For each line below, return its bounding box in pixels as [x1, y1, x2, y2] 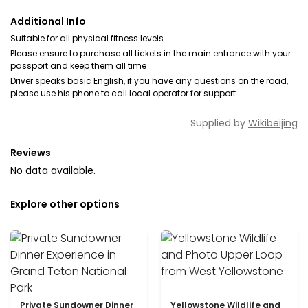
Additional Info [10, 14, 86, 28]
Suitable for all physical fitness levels [10, 32, 164, 44]
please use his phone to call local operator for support [10, 87, 236, 99]
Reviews [10, 146, 51, 159]
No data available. [10, 164, 96, 177]
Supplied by [190, 116, 248, 130]
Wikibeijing [248, 116, 298, 130]
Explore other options [10, 197, 120, 211]
